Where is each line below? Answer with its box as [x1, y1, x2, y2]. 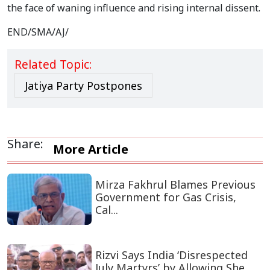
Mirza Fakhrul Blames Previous [95, 177, 256, 192]
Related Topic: [14, 57, 92, 73]
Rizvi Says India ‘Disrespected [95, 248, 248, 263]
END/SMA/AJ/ [7, 25, 69, 39]
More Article [53, 141, 128, 158]
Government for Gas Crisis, [95, 190, 236, 205]
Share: [7, 136, 43, 152]
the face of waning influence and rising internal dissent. [7, 1, 260, 15]
